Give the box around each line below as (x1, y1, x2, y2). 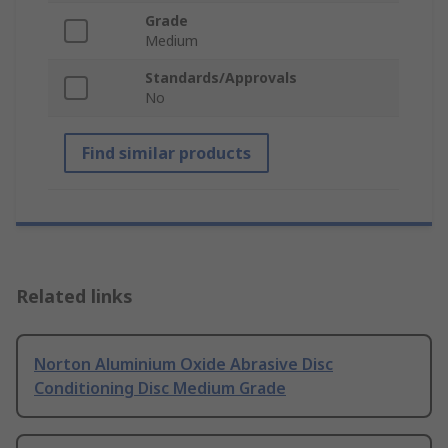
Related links (16, 284, 133, 309)
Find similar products (82, 142, 251, 165)
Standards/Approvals (145, 68, 297, 88)
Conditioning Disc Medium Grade (34, 377, 286, 400)
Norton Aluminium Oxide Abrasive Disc (34, 353, 333, 376)
